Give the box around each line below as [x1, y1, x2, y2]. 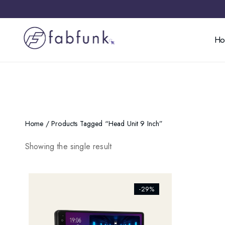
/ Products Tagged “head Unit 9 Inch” [43, 119, 163, 129]
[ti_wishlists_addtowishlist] [34, 181, 131, 193]
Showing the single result [25, 141, 111, 152]
